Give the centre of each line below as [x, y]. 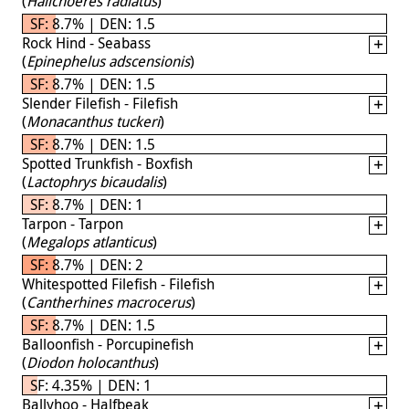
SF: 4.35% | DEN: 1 [91, 385]
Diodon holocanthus [90, 362]
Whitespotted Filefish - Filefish [118, 283]
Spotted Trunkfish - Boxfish [107, 163]
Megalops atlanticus [89, 241]
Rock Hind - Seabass [86, 42]
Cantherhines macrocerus [109, 302]
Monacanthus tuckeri [93, 121]
